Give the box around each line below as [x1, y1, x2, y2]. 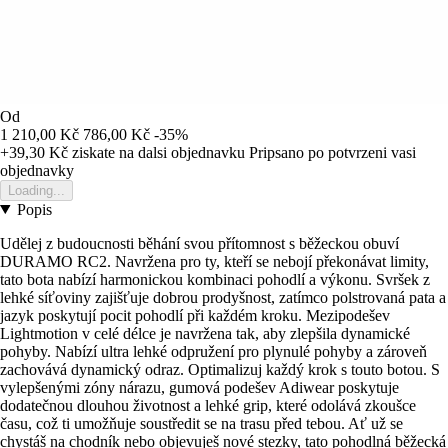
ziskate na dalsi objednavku [68, 143, 245, 161]
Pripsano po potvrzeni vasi [249, 143, 416, 161]
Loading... [8, 182, 65, 198]
